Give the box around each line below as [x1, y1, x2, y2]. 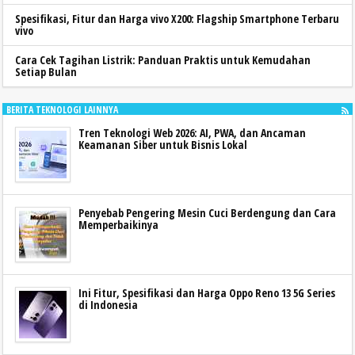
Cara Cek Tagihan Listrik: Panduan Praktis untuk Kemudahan [15, 52, 311, 67]
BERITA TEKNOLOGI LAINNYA [6, 102, 118, 116]
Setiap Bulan [15, 63, 77, 79]
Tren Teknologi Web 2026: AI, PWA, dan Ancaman [78, 124, 306, 140]
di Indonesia [78, 296, 138, 312]
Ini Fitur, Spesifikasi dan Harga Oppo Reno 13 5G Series [78, 284, 335, 300]
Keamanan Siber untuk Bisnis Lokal [78, 136, 247, 152]
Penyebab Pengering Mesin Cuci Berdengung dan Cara [78, 204, 336, 220]
